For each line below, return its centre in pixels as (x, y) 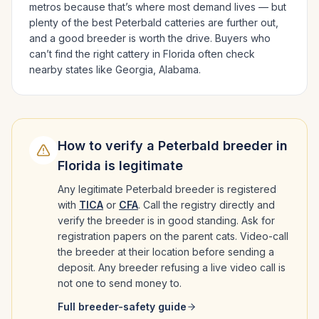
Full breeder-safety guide (122, 307)
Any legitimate (92, 189)
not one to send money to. (120, 283)
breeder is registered (224, 189)
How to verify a (108, 146)
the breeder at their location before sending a (166, 252)
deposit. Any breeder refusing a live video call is (172, 267)
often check (225, 54)
